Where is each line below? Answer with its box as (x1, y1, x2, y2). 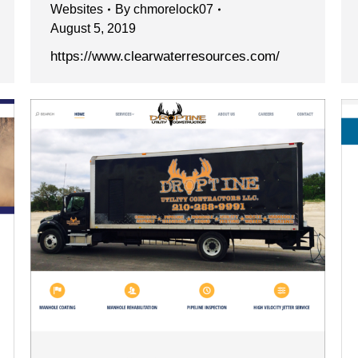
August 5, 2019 (50, 22, 136, 36)
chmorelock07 (133, 2, 213, 17)
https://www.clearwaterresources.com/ (50, 49, 280, 65)
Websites (50, 2, 103, 17)
